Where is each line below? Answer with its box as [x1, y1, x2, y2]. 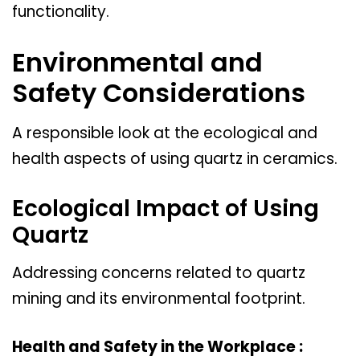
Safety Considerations [12, 75, 305, 112]
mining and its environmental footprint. [12, 287, 305, 309]
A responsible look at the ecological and [12, 122, 317, 145]
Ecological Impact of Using [12, 192, 319, 224]
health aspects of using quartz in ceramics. [12, 148, 337, 170]
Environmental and [12, 44, 263, 81]
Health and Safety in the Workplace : [12, 336, 303, 358]
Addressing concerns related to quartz [12, 261, 305, 284]
